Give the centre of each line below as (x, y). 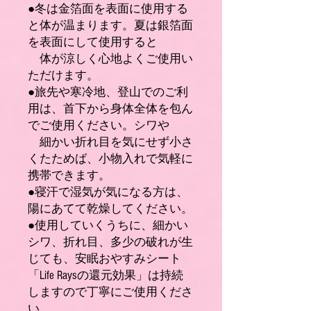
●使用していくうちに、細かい (108, 225)
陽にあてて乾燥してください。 (110, 209)
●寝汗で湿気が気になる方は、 (108, 192)
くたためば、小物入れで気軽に (110, 159)
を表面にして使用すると (93, 42)
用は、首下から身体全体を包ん (110, 109)
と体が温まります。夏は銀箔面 (110, 25)
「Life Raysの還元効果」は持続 (106, 275)
